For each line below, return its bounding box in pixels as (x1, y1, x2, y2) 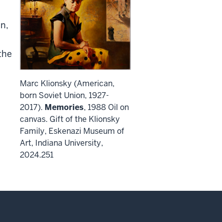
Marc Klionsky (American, (20, 78, 114, 89)
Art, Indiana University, (20, 137, 103, 148)
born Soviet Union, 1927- (20, 90, 109, 101)
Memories (45, 102, 84, 112)
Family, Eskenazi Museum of (20, 125, 124, 136)
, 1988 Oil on (84, 102, 129, 112)
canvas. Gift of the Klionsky (20, 113, 120, 124)
